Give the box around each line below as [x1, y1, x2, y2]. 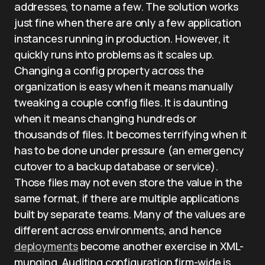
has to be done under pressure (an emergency [14, 143, 244, 157]
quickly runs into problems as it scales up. [14, 47, 215, 62]
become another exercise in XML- [78, 239, 244, 253]
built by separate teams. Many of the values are [14, 207, 245, 221]
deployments [14, 239, 79, 253]
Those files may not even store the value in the [14, 175, 243, 189]
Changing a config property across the [14, 63, 204, 77]
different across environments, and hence [14, 223, 222, 237]
